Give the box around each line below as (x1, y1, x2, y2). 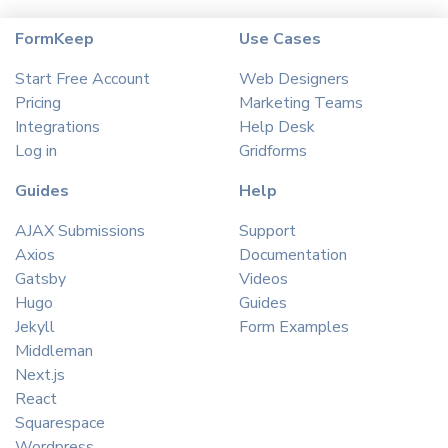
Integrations (15, 115, 100, 138)
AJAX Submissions (15, 219, 145, 242)
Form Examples (239, 315, 349, 338)
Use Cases (239, 27, 321, 50)
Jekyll (15, 315, 55, 338)
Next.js (15, 363, 65, 386)
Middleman (15, 339, 93, 362)
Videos (239, 267, 288, 290)
